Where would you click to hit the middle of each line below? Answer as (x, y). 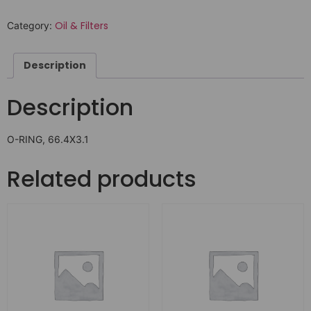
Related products (102, 179)
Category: (31, 26)
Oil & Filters (82, 26)
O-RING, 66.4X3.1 (48, 140)
